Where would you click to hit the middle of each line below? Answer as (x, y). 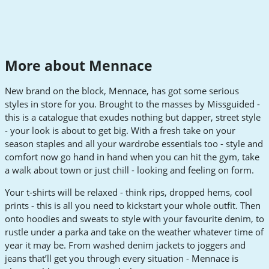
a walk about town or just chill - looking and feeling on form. (129, 170)
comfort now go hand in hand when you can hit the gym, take (132, 157)
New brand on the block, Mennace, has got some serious (122, 91)
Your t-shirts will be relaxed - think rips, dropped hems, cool (128, 192)
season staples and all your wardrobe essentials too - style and (134, 144)
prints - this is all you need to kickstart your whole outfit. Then (133, 206)
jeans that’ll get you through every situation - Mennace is (122, 258)
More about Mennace (79, 65)
